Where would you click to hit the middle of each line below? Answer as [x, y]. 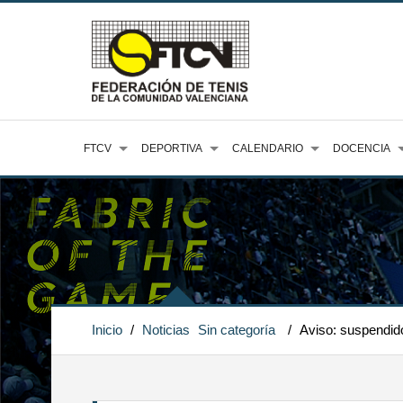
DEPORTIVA [172, 148]
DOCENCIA [362, 148]
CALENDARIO [268, 148]
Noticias [166, 330]
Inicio [107, 330]
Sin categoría [237, 330]
